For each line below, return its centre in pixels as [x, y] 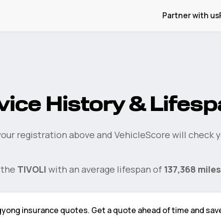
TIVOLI [32, 169]
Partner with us [191, 16]
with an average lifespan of [104, 169]
